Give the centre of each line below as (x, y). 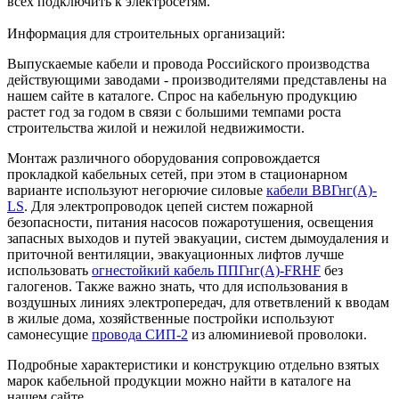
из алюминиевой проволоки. (277, 334)
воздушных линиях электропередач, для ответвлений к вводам (198, 302)
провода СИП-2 (140, 334)
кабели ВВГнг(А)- (322, 190)
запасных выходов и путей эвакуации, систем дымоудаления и (198, 238)
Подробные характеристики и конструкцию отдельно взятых (193, 364)
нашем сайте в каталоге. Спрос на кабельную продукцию (182, 95)
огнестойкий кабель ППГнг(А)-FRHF (206, 270)
